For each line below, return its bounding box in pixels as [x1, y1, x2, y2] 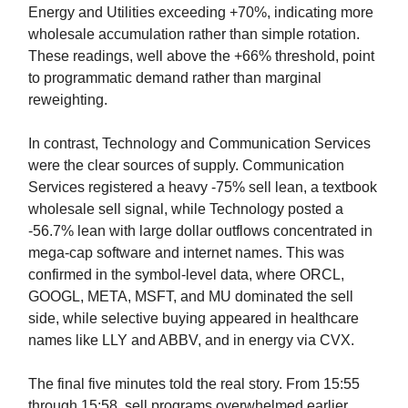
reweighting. [28, 92, 107, 108]
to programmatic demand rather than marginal [28, 70, 321, 87]
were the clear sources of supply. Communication [28, 158, 344, 174]
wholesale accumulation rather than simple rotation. [28, 26, 360, 43]
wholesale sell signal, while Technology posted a [28, 201, 343, 218]
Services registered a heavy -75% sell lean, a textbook [28, 179, 377, 196]
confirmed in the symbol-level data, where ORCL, [28, 267, 344, 283]
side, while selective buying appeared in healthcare [28, 311, 359, 327]
